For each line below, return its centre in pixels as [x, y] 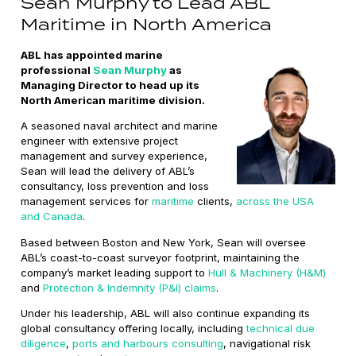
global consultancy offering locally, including [134, 328]
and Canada [52, 217]
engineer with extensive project [100, 141]
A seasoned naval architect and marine [120, 126]
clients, [215, 201]
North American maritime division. [113, 101]
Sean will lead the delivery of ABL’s [108, 171]
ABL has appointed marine [92, 55]
